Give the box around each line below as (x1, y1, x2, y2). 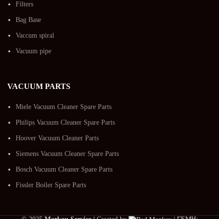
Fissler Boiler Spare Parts (16, 181, 86, 189)
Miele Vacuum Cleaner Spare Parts (16, 103, 111, 110)
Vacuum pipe (16, 47, 51, 55)
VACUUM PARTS (7, 82, 70, 90)
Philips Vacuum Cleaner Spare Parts (16, 118, 115, 126)
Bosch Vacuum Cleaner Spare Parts (16, 165, 112, 173)
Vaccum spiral (16, 31, 54, 39)
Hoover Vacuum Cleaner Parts (16, 134, 99, 142)
